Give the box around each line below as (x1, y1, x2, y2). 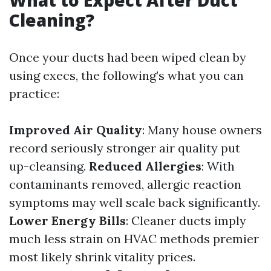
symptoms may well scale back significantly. (9, 195, 260, 210)
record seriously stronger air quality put (9, 140, 240, 155)
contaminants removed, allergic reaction (9, 177, 241, 192)
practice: (9, 86, 59, 101)
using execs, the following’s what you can (9, 68, 244, 83)
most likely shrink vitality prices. (9, 249, 195, 264)
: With (201, 158, 235, 174)
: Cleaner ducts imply (126, 213, 246, 228)
